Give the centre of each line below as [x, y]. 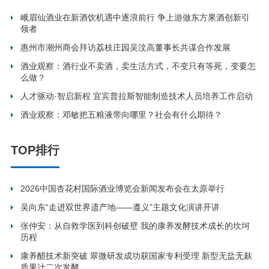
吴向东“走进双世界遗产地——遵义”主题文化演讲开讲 [120, 207]
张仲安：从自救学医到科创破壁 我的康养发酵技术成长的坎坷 [135, 226]
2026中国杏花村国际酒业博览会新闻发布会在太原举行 [123, 189]
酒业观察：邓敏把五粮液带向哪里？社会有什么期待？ [122, 115]
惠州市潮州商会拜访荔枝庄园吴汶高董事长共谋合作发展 [126, 48]
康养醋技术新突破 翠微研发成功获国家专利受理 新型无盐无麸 [137, 256]
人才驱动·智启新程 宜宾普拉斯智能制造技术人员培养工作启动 [137, 96]
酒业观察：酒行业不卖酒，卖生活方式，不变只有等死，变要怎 [138, 66]
